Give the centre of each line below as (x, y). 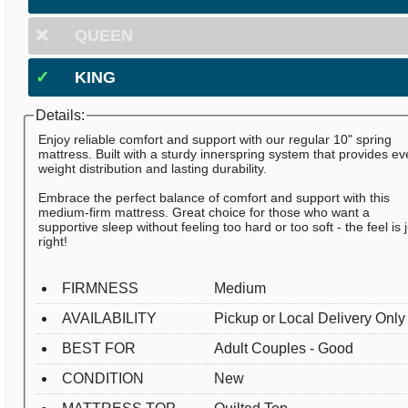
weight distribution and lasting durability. (153, 169)
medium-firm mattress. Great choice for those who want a (204, 213)
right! (53, 242)
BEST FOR (99, 349)
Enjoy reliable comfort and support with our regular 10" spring (215, 140)
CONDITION (103, 379)
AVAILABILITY (110, 319)
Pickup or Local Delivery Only (310, 319)
